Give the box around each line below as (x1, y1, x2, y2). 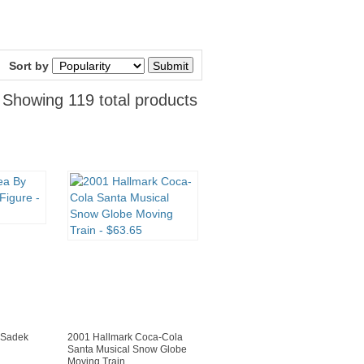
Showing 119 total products (2, 91, 197, 110)
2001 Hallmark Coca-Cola (67, 331, 183, 344)
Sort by (9, 59, 49, 73)
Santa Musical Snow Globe (67, 344, 187, 356)
